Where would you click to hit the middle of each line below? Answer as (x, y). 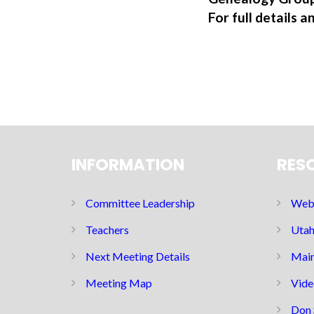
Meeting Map (119, 283)
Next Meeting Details (138, 256)
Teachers (107, 230)
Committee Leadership (140, 203)
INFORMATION (128, 165)
